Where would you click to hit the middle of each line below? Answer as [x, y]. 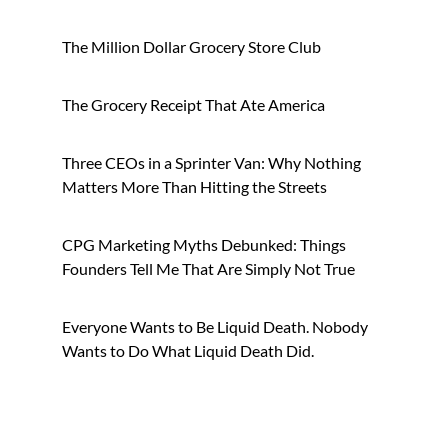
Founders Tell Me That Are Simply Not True [208, 268]
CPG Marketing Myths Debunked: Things [204, 244]
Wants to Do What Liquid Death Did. [188, 350]
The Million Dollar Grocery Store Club [191, 46]
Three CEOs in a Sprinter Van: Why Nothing [211, 162]
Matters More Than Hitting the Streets [194, 186]
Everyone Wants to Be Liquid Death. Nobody [215, 326]
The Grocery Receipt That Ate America [193, 104]
